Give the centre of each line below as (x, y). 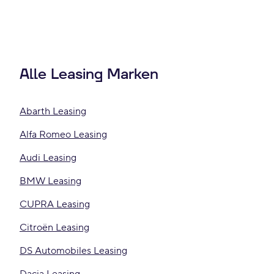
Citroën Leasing (54, 228)
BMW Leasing (50, 181)
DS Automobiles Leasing (73, 251)
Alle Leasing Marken (89, 75)
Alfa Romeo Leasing (63, 135)
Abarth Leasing (53, 111)
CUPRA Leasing (55, 204)
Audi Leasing (48, 158)
